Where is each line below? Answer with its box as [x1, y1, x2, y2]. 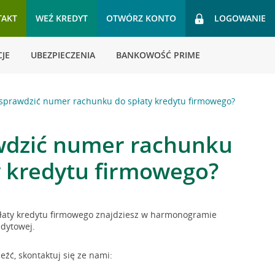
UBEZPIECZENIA [31, 49, 95, 61]
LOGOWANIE [214, 12, 266, 24]
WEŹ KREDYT [36, 12, 88, 24]
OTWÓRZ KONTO [106, 12, 176, 24]
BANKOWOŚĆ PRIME [116, 49, 200, 61]
